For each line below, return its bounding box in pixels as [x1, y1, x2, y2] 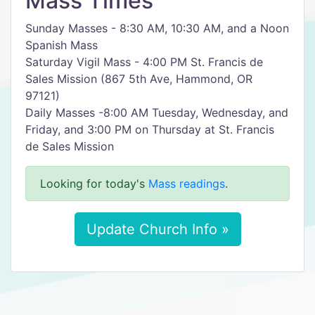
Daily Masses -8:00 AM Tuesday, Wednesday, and [25, 105, 288, 120]
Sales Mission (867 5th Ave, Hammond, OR [25, 72, 252, 86]
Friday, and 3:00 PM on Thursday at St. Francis [25, 122, 274, 136]
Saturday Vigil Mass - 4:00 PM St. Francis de [25, 55, 263, 69]
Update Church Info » [86, 221, 229, 238]
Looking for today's [40, 176, 148, 191]
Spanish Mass [25, 38, 98, 52]
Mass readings [148, 176, 225, 191]
